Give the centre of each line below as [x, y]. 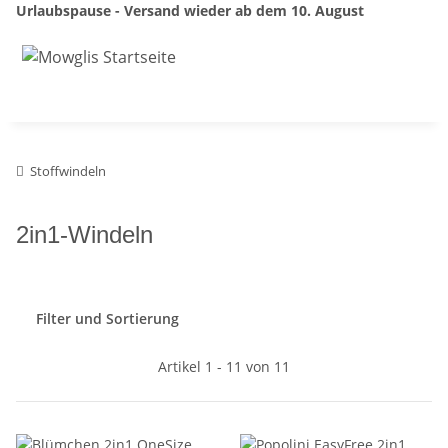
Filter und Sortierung [107, 318]
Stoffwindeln [68, 170]
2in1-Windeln [84, 234]
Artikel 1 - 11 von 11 [224, 366]
